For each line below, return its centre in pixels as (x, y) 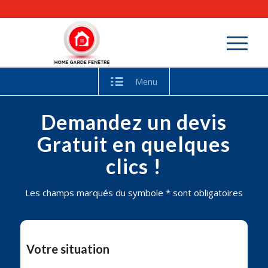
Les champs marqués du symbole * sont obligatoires (134, 193)
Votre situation (68, 249)
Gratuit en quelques (134, 144)
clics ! (134, 166)
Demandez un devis (134, 122)
